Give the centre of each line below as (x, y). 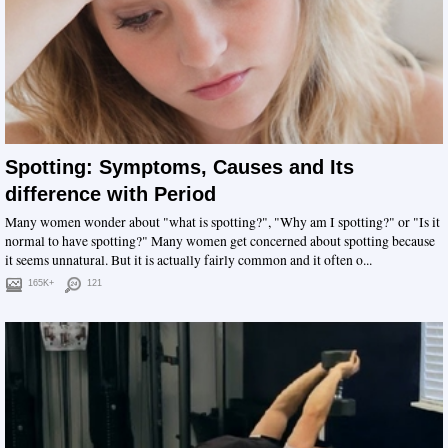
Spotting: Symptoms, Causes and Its (179, 167)
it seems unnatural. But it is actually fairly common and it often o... (188, 259)
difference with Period (110, 194)
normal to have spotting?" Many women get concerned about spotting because (220, 240)
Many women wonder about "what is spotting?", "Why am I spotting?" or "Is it (222, 221)
